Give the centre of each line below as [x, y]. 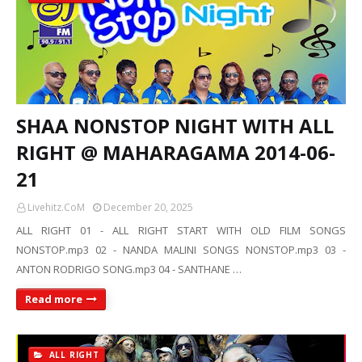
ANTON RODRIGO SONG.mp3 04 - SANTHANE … [129, 269]
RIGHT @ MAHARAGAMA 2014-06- [176, 152]
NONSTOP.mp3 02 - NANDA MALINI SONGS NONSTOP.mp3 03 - [181, 250]
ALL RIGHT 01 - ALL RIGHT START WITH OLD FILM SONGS [181, 230]
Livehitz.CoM [56, 207]
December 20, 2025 [148, 207]
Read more [54, 299]
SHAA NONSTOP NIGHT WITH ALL [175, 126]
